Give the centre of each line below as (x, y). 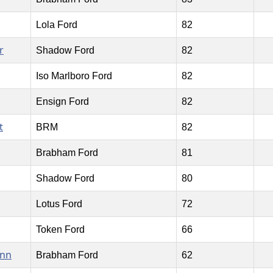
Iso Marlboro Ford (74, 76)
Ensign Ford (62, 102)
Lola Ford (56, 25)
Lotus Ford (59, 204)
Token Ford (60, 230)
